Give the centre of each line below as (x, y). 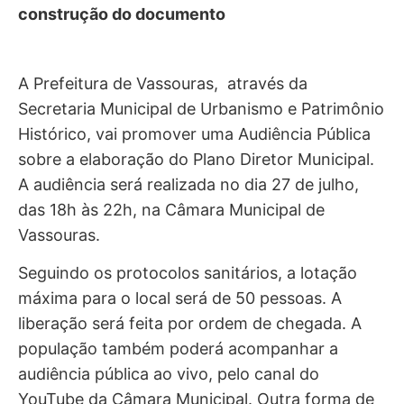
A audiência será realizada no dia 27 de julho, (188, 185)
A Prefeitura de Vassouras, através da (163, 84)
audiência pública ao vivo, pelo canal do (169, 374)
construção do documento (122, 14)
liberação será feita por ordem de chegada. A (190, 324)
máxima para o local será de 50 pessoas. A (180, 298)
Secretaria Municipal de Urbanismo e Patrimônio (201, 109)
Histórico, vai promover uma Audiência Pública (194, 134)
